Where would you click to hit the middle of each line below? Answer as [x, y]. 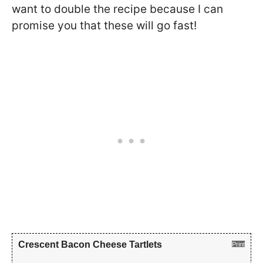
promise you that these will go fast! [104, 26]
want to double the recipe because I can [117, 9]
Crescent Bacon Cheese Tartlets [90, 244]
